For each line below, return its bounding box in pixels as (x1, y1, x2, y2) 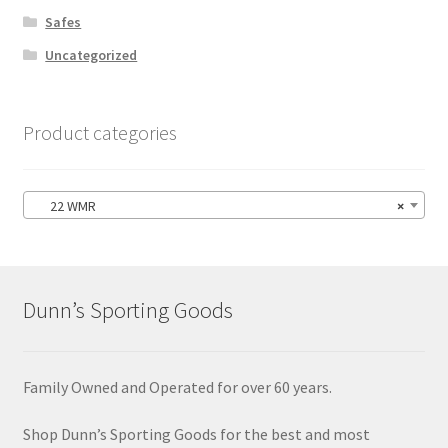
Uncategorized (45, 46, 138, 65)
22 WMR (31, 196, 96, 215)
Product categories (22, 120, 177, 146)
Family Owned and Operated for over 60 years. (22, 376, 332, 397)
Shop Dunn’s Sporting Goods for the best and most (22, 424, 370, 445)
